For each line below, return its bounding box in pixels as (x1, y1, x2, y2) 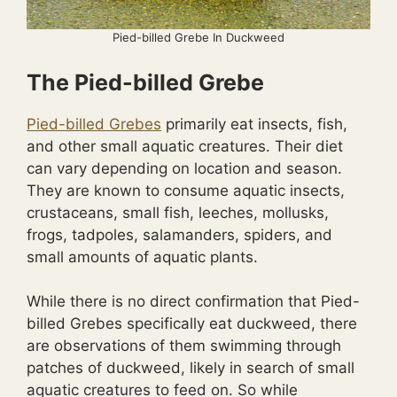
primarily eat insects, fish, (161, 114, 347, 133)
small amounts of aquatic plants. (27, 247, 258, 266)
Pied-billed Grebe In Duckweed (113, 30, 284, 44)
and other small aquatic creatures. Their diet (27, 136, 343, 155)
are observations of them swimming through (27, 337, 341, 354)
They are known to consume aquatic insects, (27, 181, 345, 199)
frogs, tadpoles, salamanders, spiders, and (27, 225, 332, 244)
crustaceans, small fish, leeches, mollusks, (27, 203, 329, 222)
